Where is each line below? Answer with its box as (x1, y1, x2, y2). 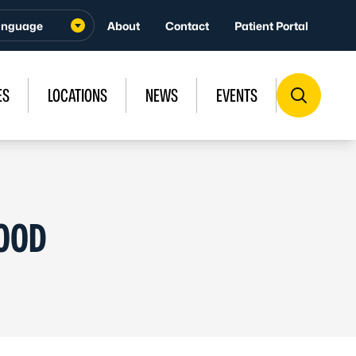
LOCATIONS (48, 85, 107, 106)
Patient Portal (234, 18, 308, 33)
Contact (165, 18, 209, 33)
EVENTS (216, 85, 257, 106)
